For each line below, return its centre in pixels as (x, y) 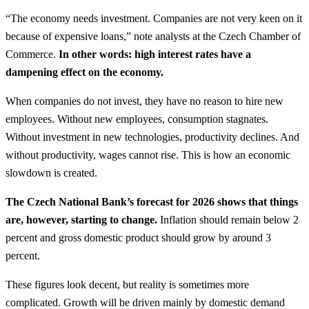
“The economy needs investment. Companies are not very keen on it (154, 18)
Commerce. (32, 54)
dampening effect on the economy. (84, 72)
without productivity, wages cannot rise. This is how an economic (148, 154)
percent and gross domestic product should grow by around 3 (138, 237)
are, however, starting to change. (81, 219)
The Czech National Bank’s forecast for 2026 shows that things (152, 201)
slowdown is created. (51, 172)
